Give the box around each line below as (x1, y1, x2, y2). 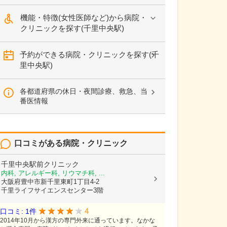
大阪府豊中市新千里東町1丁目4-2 (1, 178, 99, 185)
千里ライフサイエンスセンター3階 (1, 186, 103, 194)
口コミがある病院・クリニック (14, 139, 128, 147)
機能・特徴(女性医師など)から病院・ (20, 13, 147, 22)
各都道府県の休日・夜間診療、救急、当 (20, 87, 147, 95)
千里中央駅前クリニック (1, 160, 79, 168)
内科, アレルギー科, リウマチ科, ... (1, 169, 105, 177)
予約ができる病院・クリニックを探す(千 (20, 50, 159, 59)
